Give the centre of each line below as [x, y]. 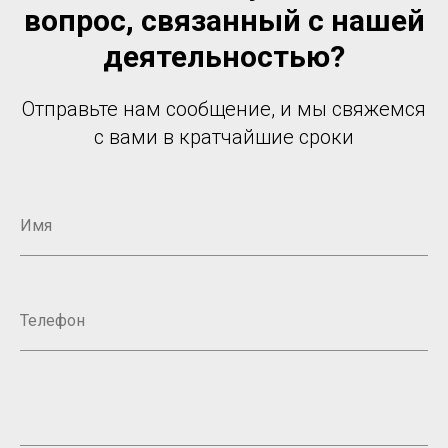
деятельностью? [224, 56]
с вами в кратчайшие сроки [224, 136]
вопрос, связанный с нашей [224, 20]
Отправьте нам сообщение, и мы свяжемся [224, 108]
